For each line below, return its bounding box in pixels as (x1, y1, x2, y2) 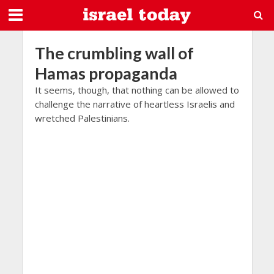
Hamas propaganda (34, 63, 177, 83)
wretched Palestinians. (34, 112, 130, 124)
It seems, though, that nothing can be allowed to (34, 84, 239, 96)
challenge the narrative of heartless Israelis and (34, 98, 235, 110)
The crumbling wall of (34, 43, 194, 63)
